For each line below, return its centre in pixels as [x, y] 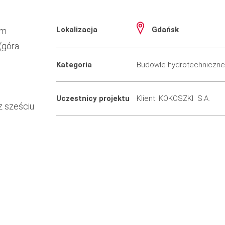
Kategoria [74, 65]
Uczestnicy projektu [93, 98]
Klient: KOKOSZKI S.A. [173, 98]
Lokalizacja [77, 29]
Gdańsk [165, 29]
